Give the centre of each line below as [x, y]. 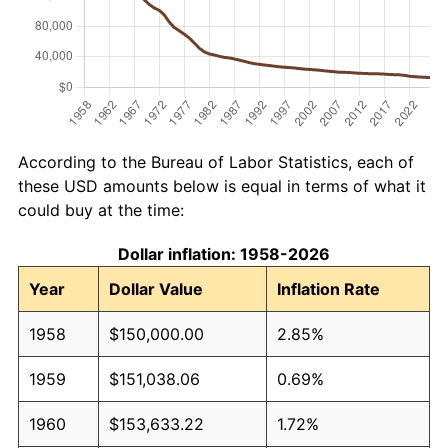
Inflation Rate [328, 288]
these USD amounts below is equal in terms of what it [222, 185]
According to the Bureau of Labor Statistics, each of [216, 161]
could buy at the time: [101, 209]
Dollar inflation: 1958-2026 [224, 253]
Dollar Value [156, 288]
